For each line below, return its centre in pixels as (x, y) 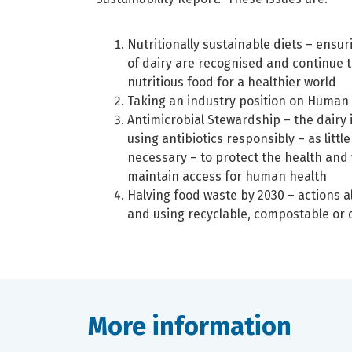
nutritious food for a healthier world (232, 82)
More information (190, 326)
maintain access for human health (227, 177)
